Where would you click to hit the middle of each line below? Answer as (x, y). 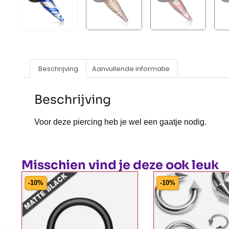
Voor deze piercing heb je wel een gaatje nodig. (120, 122)
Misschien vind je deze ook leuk (120, 165)
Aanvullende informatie (131, 68)
